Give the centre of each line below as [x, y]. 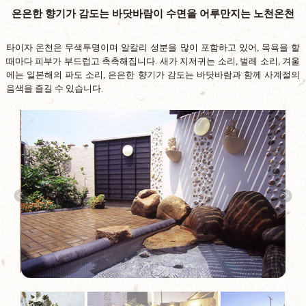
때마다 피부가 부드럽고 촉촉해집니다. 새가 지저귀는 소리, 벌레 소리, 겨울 [153, 61]
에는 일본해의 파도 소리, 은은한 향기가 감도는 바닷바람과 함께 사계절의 [153, 74]
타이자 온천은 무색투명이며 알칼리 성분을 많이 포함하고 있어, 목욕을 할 [153, 47]
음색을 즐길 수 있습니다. [54, 88]
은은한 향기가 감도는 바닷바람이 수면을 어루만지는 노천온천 [153, 13]
